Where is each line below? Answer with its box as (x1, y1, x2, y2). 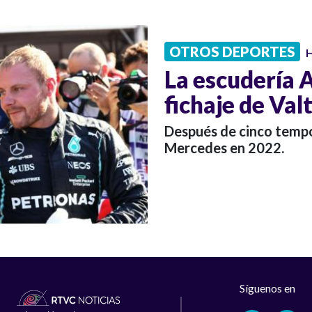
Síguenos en (240, 281, 296, 295)
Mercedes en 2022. (164, 139, 284, 156)
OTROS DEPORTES (169, 42, 295, 60)
